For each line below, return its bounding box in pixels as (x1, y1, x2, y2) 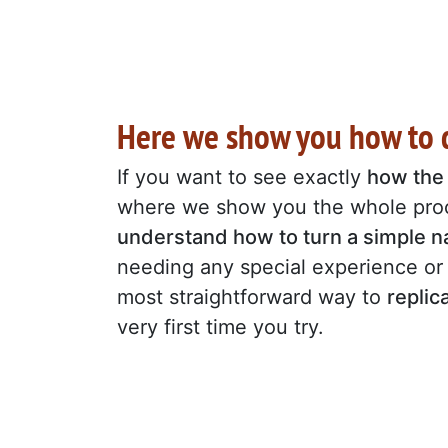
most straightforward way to (117, 284, 387, 309)
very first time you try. (117, 314, 324, 339)
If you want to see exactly (117, 164, 367, 189)
